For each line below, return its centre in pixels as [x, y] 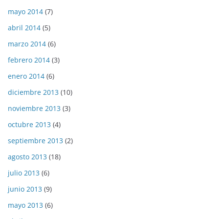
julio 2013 [24, 173]
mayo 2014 [25, 11]
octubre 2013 [29, 124]
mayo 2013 [25, 205]
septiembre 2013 [35, 140]
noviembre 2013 [34, 108]
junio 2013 [25, 189]
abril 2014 [24, 27]
